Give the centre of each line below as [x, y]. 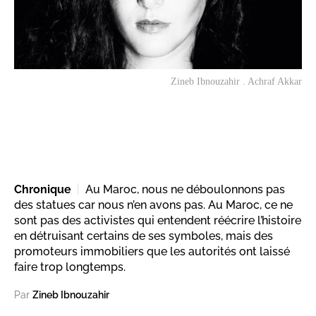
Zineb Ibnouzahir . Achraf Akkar [236, 81]
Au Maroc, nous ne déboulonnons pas [185, 189]
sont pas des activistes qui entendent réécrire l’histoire [158, 220]
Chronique [43, 189]
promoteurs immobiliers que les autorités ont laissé [152, 251]
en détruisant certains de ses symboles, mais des [144, 236]
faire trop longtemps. [70, 267]
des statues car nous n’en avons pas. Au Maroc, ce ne [153, 205]
